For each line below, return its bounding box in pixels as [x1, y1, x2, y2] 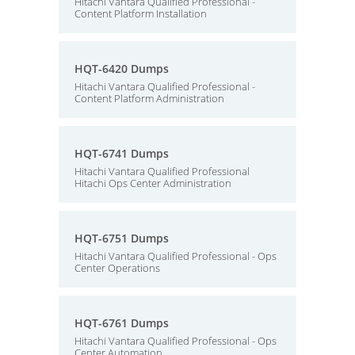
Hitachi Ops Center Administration [74, 176, 231, 190]
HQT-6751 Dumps [74, 231, 169, 246]
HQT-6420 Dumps [74, 61, 169, 76]
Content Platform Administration [74, 91, 224, 105]
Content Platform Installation [74, 6, 207, 21]
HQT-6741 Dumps [74, 146, 169, 161]
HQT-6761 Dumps [74, 315, 169, 330]
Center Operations [74, 261, 160, 275]
